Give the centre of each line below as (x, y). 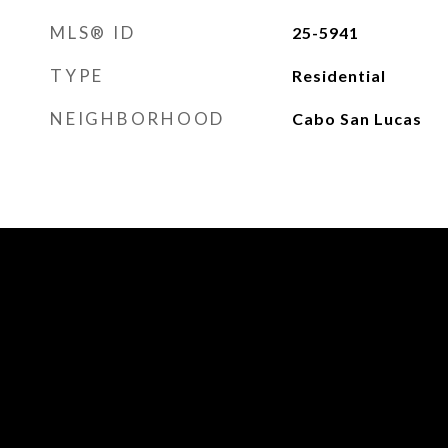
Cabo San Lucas (356, 118)
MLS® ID (93, 32)
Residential (338, 75)
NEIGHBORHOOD (137, 118)
